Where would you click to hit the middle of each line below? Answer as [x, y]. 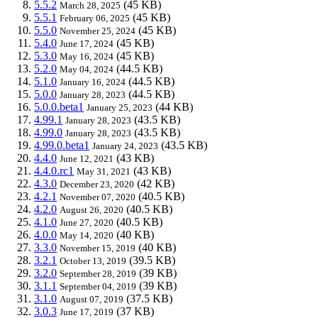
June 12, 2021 [87, 158]
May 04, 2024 [87, 69]
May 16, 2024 [87, 56]
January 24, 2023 [125, 146]
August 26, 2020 [92, 209]
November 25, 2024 [98, 31]
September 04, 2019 [98, 286]
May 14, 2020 [87, 235]
